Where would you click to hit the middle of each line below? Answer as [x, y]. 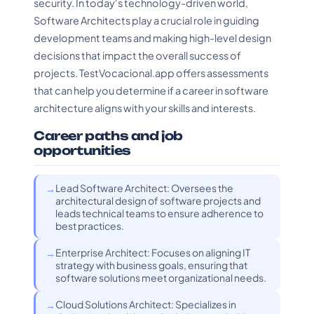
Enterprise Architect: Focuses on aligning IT [153, 252]
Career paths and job [109, 136]
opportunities [82, 150]
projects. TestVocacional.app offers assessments [151, 73]
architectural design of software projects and [158, 200]
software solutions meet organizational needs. [161, 278]
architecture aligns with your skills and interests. [145, 108]
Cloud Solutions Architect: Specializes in [146, 304]
